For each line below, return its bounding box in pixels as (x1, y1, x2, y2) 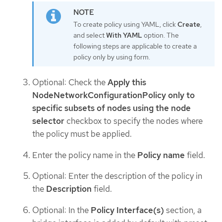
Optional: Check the (32, 77, 108, 88)
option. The (142, 31, 179, 40)
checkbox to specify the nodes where (64, 115, 203, 127)
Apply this (108, 77, 146, 88)
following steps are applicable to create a (73, 42, 197, 51)
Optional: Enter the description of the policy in (32, 170, 202, 182)
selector (32, 115, 64, 127)
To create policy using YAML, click (73, 20, 177, 29)
